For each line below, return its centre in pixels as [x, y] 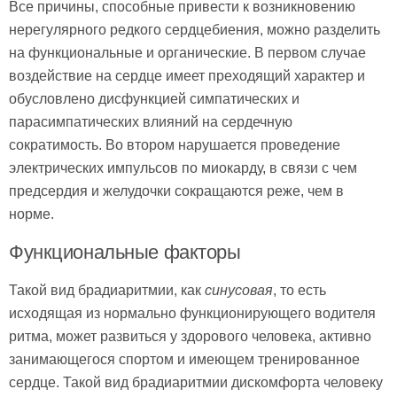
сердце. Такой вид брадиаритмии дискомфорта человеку [196, 382]
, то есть [300, 290]
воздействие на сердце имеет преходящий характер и [187, 76]
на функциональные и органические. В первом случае [187, 53]
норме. [31, 214]
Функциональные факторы [125, 252]
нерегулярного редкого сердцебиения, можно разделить [195, 30]
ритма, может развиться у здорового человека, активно [190, 336]
